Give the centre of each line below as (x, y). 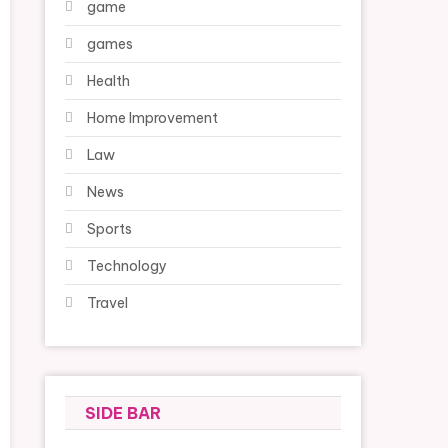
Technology (127, 266)
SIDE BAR (123, 413)
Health (109, 81)
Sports (110, 229)
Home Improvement (153, 118)
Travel (108, 303)
